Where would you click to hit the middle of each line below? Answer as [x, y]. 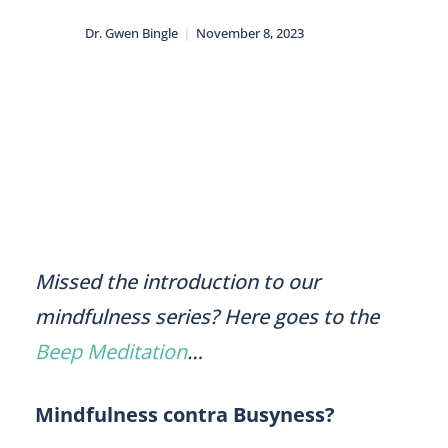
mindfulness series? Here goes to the [207, 316]
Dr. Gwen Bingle [131, 33]
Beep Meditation [111, 351]
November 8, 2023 [250, 33]
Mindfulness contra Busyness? [185, 414]
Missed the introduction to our [177, 281]
